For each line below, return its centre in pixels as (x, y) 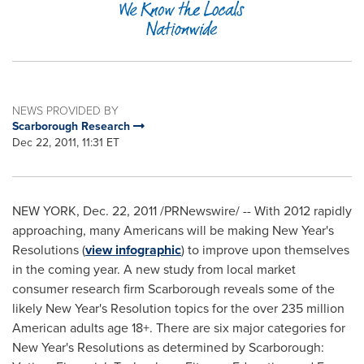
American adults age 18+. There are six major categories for (179, 328)
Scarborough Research (73, 126)
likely (29, 308)
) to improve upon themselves (265, 250)
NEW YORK (44, 211)
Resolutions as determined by (161, 347)
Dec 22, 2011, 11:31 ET (66, 143)
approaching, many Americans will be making (142, 230)
